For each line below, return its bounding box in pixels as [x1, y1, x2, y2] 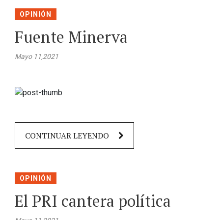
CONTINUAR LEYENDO [25, 130, 111, 141]
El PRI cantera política [15, 190, 171, 211]
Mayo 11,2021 [15, 53, 58, 61]
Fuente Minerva [15, 27, 128, 48]
